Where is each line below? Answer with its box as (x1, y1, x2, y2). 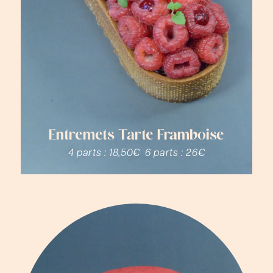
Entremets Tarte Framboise (49, 129, 224, 144)
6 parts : (144, 146, 186, 159)
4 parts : (68, 146, 110, 159)
